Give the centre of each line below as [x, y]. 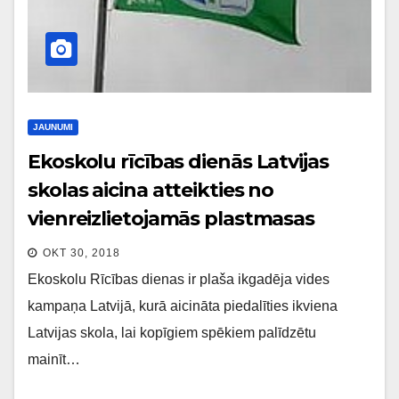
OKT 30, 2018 [81, 252]
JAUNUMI [53, 126]
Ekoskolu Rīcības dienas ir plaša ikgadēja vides [179, 279]
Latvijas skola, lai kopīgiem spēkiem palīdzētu [172, 332]
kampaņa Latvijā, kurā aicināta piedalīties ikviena [183, 305]
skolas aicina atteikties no [151, 190]
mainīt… [54, 359]
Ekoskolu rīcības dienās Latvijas [178, 161]
